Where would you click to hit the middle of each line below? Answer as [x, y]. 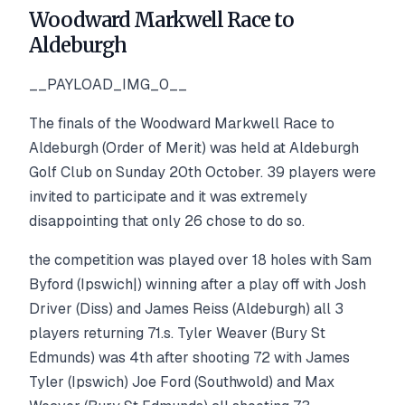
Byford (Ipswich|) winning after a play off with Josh [198, 284]
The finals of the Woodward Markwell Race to [182, 123]
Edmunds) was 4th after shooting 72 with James [189, 357]
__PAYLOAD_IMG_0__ [108, 84]
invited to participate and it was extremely [168, 196]
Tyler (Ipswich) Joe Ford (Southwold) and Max [182, 381]
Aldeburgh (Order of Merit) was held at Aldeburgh [194, 147]
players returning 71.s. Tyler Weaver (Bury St [177, 333]
